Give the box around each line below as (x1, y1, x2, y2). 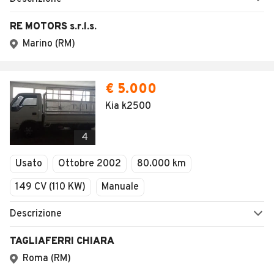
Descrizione (10, 208, 62, 220)
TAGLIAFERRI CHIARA (10, 235, 114, 248)
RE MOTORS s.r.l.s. (10, 21, 97, 33)
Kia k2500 (105, 100, 151, 113)
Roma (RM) (23, 253, 71, 265)
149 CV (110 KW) (15, 181, 86, 193)
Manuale (102, 181, 139, 193)
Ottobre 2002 (58, 158, 121, 170)
